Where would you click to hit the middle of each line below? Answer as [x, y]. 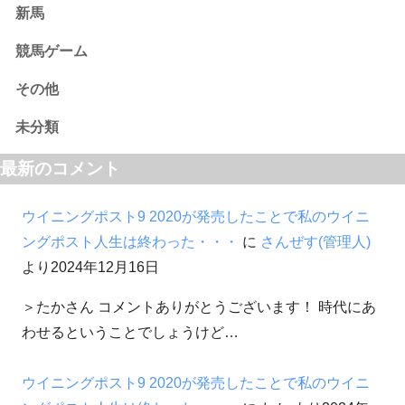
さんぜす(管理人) [316, 242]
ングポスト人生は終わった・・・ [130, 242]
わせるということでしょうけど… [130, 333]
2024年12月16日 [105, 268]
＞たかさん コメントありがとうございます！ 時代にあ [199, 307]
